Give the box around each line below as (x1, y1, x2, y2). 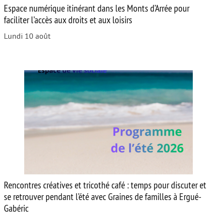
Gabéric (4, 201, 29, 214)
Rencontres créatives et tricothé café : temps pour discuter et (4, 178, 206, 191)
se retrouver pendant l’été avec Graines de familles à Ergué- (4, 190, 201, 202)
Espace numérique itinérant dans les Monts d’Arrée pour (4, 1, 189, 14)
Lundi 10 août (4, 31, 50, 41)
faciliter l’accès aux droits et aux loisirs (4, 13, 132, 26)
